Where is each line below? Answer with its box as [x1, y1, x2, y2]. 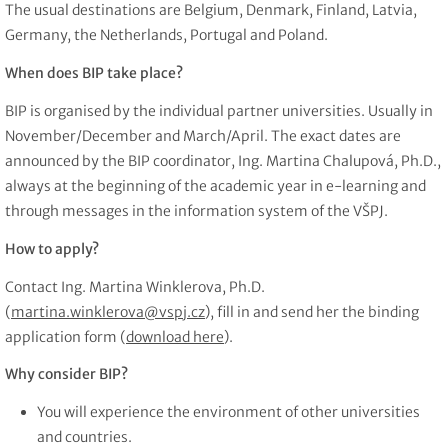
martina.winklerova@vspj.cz [11, 302, 205, 321]
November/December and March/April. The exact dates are [5, 126, 401, 145]
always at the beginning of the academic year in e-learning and [5, 176, 426, 195]
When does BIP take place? [5, 64, 183, 83]
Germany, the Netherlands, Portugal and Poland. [5, 26, 328, 45]
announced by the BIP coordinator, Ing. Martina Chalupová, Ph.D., [5, 151, 441, 170]
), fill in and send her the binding [205, 302, 419, 321]
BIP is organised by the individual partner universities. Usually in [5, 101, 433, 120]
